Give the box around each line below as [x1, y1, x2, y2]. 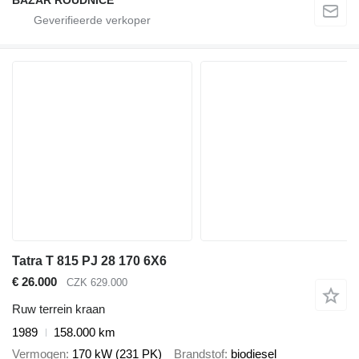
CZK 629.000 [67, 276, 127, 288]
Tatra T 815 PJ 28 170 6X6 [12, 253, 167, 268]
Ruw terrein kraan [12, 302, 105, 317]
